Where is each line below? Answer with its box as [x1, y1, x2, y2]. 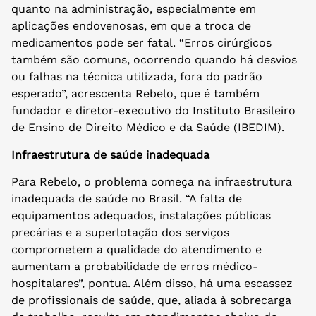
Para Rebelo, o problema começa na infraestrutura [11, 174, 292, 188]
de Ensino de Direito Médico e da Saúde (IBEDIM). [11, 121, 284, 135]
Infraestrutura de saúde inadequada [11, 147, 209, 162]
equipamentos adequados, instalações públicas [11, 208, 271, 222]
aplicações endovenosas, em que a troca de [11, 19, 251, 33]
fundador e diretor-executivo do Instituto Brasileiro [11, 104, 296, 118]
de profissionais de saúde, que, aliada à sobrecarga [11, 293, 291, 307]
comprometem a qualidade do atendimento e [11, 242, 262, 256]
